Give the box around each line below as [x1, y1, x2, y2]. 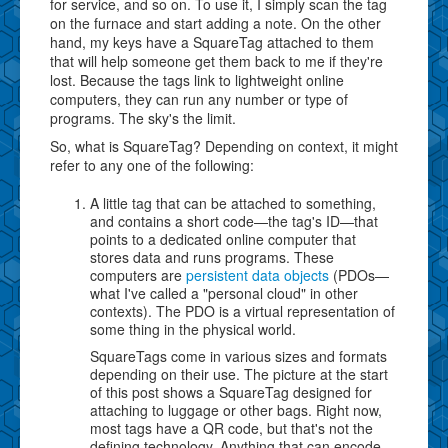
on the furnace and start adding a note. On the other [50, 12, 381, 33]
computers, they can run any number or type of [50, 88, 348, 109]
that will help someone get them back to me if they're [50, 50, 383, 71]
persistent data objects [186, 264, 329, 285]
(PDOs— [329, 264, 389, 285]
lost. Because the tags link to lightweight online [50, 69, 344, 90]
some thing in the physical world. [90, 318, 296, 339]
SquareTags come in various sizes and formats [90, 345, 387, 366]
